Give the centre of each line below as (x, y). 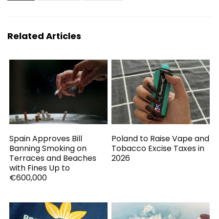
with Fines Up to (40, 168)
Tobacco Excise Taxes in (158, 148)
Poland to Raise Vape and (161, 138)
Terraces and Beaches (53, 158)
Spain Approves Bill (46, 138)
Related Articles (44, 36)
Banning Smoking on (48, 148)
